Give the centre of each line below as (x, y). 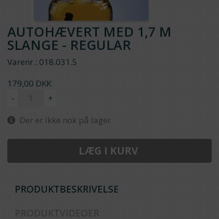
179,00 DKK (29, 83)
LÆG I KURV (109, 151)
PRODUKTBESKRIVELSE (67, 189)
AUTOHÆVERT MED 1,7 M (89, 32)
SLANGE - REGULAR (69, 45)
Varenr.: (22, 62)
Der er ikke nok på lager (63, 120)
